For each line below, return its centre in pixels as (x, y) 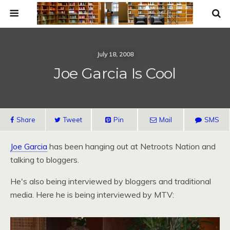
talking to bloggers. (45, 160)
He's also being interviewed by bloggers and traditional (111, 181)
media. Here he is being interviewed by (82, 195)
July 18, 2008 (115, 54)
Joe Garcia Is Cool (115, 73)
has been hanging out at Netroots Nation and (131, 146)
